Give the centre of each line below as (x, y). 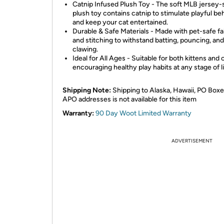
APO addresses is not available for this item (129, 99)
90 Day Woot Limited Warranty (143, 113)
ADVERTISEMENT (192, 141)
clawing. (85, 49)
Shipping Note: (87, 90)
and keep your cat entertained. (120, 22)
